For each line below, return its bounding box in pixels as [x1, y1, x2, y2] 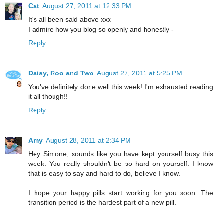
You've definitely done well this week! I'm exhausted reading [28, 82, 213, 91]
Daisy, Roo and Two [28, 69, 94, 77]
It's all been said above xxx [28, 15, 111, 23]
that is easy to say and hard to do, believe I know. [28, 169, 180, 177]
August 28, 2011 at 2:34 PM [46, 136, 131, 144]
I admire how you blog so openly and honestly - [28, 25, 174, 33]
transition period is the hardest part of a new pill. [28, 198, 176, 206]
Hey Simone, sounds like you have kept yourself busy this [28, 149, 213, 158]
